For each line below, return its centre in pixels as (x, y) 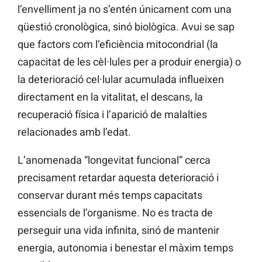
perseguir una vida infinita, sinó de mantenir (118, 230)
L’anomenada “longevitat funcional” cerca (114, 160)
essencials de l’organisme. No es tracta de (115, 213)
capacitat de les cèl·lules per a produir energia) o (129, 62)
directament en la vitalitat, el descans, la (110, 97)
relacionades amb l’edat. (74, 132)
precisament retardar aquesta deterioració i (118, 178)
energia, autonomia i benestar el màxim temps (125, 248)
